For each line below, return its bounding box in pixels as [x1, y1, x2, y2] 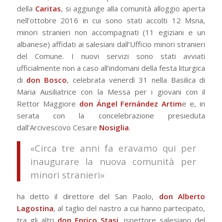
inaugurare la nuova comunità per [30, 155, 196, 167]
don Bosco [26, 75, 67, 85]
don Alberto [159, 191, 206, 202]
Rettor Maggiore [16, 99, 79, 109]
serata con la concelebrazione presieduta [16, 111, 206, 121]
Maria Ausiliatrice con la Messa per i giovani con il [16, 87, 206, 97]
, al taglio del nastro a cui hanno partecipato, [53, 203, 206, 214]
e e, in [182, 99, 206, 109]
